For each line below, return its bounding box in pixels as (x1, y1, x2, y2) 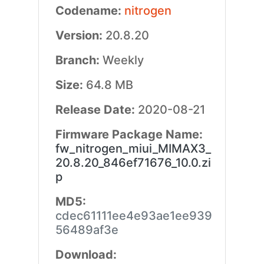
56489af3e (55, 223, 118, 237)
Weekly (102, 53, 144, 67)
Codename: (55, 4, 124, 18)
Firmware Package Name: (55, 127, 203, 141)
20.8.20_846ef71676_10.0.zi (55, 156, 211, 170)
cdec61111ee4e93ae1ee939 (55, 209, 212, 223)
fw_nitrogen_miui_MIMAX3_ (55, 141, 211, 156)
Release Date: (55, 103, 138, 117)
